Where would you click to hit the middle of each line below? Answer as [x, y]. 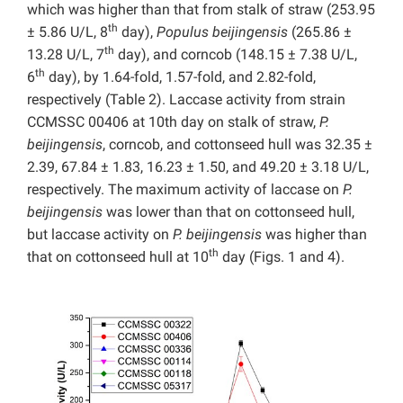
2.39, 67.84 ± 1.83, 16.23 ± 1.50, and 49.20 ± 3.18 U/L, [198, 167]
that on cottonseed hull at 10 [118, 257]
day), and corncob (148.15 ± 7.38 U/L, [236, 55]
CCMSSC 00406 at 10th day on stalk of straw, [173, 122]
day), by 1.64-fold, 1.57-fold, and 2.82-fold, [180, 77]
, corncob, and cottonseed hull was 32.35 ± [237, 145]
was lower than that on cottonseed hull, [228, 212]
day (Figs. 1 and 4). [282, 257]
